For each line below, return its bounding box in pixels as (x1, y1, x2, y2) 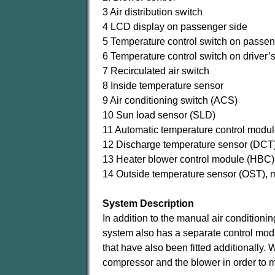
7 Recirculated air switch (103, 66, 209, 76)
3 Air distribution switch (103, 7, 203, 17)
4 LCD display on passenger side (103, 21, 247, 32)
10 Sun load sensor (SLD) (103, 110, 215, 120)
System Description (103, 198, 194, 209)
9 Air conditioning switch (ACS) (103, 95, 238, 106)
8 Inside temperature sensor (103, 80, 223, 91)
